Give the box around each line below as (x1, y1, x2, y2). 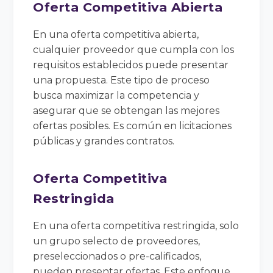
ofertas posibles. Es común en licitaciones (33, 119, 232, 132)
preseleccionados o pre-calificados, (33, 250, 202, 262)
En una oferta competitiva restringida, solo (33, 219, 239, 232)
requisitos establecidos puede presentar (33, 58, 229, 71)
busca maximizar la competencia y (33, 89, 200, 101)
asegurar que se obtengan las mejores (33, 104, 220, 116)
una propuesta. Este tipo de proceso (33, 74, 210, 86)
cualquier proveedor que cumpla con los (33, 43, 235, 55)
